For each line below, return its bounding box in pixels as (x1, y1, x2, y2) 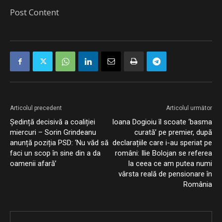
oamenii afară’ (10, 159, 56, 168)
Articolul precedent (10, 105, 62, 111)
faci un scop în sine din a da (10, 149, 101, 158)
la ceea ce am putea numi (128, 159, 212, 168)
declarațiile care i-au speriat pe (112, 138, 212, 147)
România (183, 180, 212, 189)
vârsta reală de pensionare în (118, 169, 212, 178)
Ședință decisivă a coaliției (10, 117, 95, 126)
